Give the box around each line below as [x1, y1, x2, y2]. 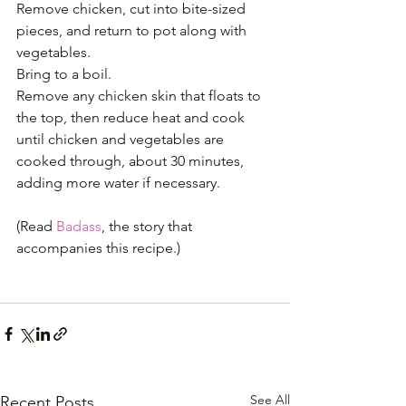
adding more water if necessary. [16, 174, 220, 191]
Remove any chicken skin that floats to [16, 87, 265, 104]
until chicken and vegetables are [16, 130, 227, 148]
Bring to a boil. [16, 65, 111, 82]
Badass [56, 217, 101, 235]
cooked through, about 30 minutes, [16, 152, 247, 169]
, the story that [101, 217, 196, 235]
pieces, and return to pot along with [16, 22, 250, 39]
